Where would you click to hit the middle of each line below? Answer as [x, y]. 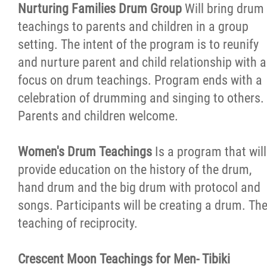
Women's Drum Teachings [86, 152]
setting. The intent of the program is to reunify [138, 44]
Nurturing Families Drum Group [101, 9]
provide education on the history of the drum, [135, 170]
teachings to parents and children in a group [133, 27]
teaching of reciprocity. [78, 223]
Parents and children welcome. [98, 116]
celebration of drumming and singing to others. [141, 98]
